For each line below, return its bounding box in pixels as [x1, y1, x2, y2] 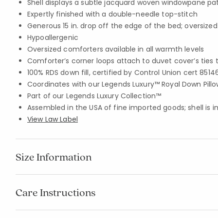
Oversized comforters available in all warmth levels [27, 44, 204, 54]
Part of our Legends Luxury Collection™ [27, 91, 162, 101]
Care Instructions [16, 185, 95, 199]
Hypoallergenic [27, 33, 78, 42]
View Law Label [27, 114, 78, 124]
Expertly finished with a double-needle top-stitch [27, 9, 198, 19]
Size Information [16, 150, 91, 163]
